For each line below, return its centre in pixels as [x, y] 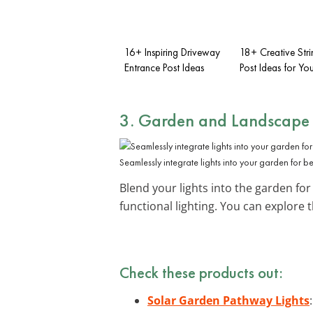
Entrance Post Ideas [164, 67]
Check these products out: [201, 272]
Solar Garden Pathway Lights [228, 300]
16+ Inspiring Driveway [172, 52]
